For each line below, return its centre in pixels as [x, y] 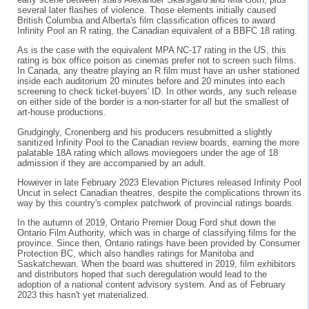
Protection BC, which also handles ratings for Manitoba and [136, 254]
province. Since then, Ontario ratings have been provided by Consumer [159, 243]
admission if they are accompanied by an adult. [112, 163]
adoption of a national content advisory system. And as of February [151, 285]
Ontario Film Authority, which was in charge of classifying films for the [157, 233]
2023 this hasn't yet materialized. [83, 295]
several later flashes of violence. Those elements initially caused [147, 10]
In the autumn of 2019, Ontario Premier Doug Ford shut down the [147, 223]
